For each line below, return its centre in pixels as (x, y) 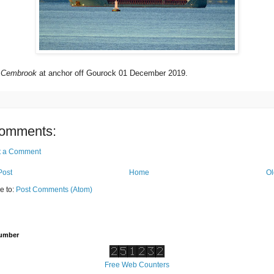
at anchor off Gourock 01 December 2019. (112, 73)
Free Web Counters (137, 265)
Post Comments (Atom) (54, 189)
